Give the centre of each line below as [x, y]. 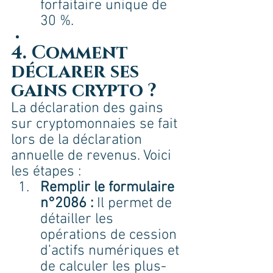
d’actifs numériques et [112, 251]
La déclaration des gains [89, 109]
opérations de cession [110, 236]
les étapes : [46, 172]
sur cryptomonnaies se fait [96, 125]
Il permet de [134, 204]
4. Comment [72, 53]
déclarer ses [77, 72]
